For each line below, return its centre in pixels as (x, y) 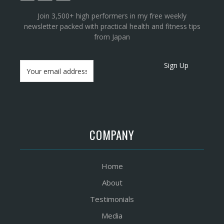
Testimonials (112, 199)
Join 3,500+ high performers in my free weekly (112, 16)
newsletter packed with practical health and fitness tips (112, 26)
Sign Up (176, 65)
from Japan (112, 37)
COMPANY (112, 135)
